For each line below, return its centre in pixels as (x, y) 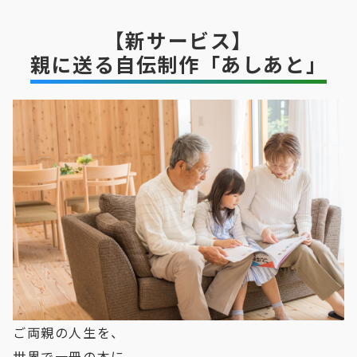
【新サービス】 (178, 40)
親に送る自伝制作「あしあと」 (178, 64)
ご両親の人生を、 (69, 333)
